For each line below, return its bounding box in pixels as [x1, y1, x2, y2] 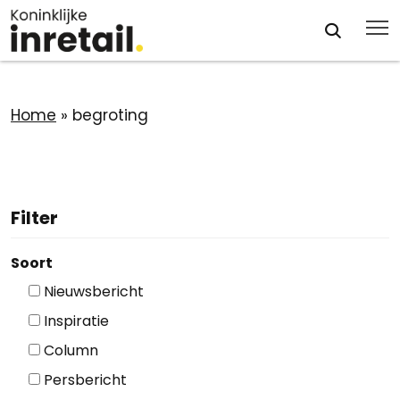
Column [44, 340, 98, 361]
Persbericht [44, 370, 127, 390]
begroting [72, 104, 148, 126]
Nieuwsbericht [44, 281, 144, 302]
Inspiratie [44, 311, 109, 331]
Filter [11, 205, 58, 230]
